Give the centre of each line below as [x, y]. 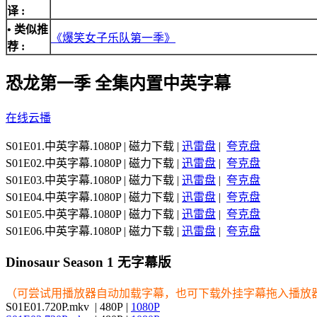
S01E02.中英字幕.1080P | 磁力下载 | [94, 163]
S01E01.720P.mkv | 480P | [68, 307]
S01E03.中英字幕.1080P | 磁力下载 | [94, 180]
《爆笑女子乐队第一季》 [113, 38]
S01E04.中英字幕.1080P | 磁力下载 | [94, 197]
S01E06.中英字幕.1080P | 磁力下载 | [94, 231]
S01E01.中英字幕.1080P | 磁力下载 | [94, 146]
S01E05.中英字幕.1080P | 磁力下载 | [94, 214]
